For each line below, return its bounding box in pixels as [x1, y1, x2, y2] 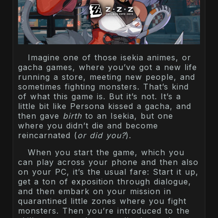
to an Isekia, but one [82, 110, 173, 121]
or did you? [77, 130, 126, 140]
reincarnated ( [18, 130, 77, 140]
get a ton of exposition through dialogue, [18, 176, 191, 186]
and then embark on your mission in [18, 186, 171, 196]
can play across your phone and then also [18, 157, 199, 167]
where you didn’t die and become [18, 120, 158, 130]
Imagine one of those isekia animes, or [28, 52, 191, 62]
